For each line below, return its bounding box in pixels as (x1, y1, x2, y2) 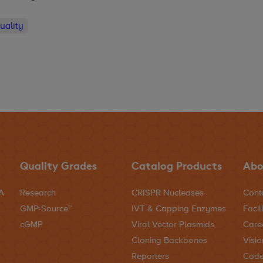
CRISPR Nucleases (131, 187, 204, 199)
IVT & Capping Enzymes (131, 203, 226, 215)
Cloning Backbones (131, 235, 207, 247)
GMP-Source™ (19, 203, 72, 215)
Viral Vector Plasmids (131, 219, 214, 231)
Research (19, 187, 56, 199)
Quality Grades (19, 159, 97, 173)
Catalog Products (131, 159, 222, 173)
